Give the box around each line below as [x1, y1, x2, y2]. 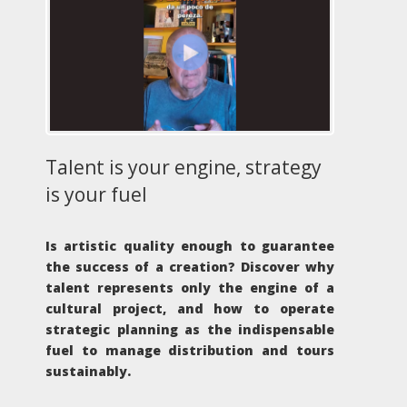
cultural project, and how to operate [45, 300, 334, 318]
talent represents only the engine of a [45, 279, 334, 297]
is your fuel [45, 182, 147, 208]
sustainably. [45, 362, 131, 381]
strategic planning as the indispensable [45, 321, 334, 339]
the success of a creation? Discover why [45, 258, 334, 276]
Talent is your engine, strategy [45, 154, 322, 181]
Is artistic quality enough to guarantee [45, 237, 334, 255]
